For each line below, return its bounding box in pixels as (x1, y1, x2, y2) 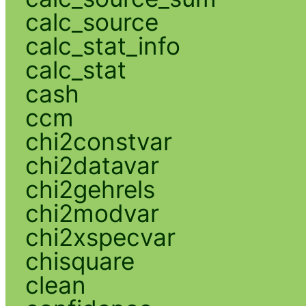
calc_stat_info (25, 31, 180, 60)
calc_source (25, 7, 158, 36)
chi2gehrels (25, 174, 155, 204)
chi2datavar (25, 150, 159, 180)
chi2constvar (25, 126, 172, 156)
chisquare (25, 246, 135, 275)
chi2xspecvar (25, 222, 176, 251)
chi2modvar (25, 198, 159, 227)
